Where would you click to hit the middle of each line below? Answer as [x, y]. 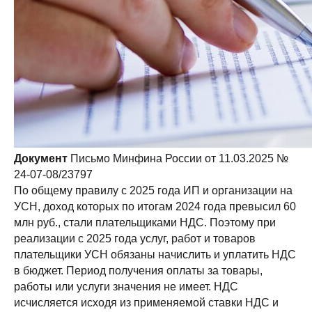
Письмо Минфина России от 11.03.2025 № [179, 158]
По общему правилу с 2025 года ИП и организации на [153, 190]
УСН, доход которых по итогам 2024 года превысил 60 [155, 206]
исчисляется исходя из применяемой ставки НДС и [146, 303]
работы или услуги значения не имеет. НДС [126, 287]
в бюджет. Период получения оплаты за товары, [138, 271]
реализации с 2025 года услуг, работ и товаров [135, 239]
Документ [42, 158]
